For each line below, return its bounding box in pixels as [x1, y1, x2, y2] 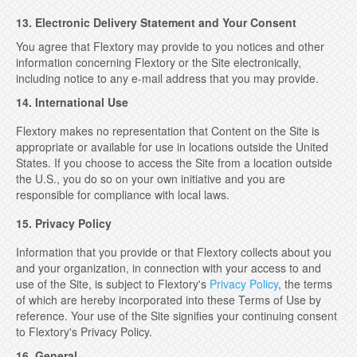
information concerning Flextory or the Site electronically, [16, 54, 301, 70]
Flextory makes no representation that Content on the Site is [16, 123, 320, 139]
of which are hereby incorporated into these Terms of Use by [16, 292, 321, 308]
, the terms [278, 276, 332, 292]
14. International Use [16, 94, 128, 110]
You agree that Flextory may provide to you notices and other [16, 38, 324, 54]
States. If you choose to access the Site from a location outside [16, 155, 332, 171]
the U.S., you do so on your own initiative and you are [16, 171, 285, 186]
